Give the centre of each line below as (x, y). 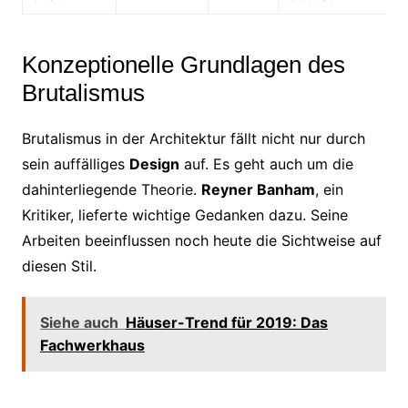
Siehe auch (79, 322)
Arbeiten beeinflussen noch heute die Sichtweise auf (201, 240)
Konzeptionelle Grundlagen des (183, 64)
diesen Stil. (59, 265)
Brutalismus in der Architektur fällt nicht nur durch (193, 138)
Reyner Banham (258, 189)
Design (154, 163)
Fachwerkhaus (92, 345)
